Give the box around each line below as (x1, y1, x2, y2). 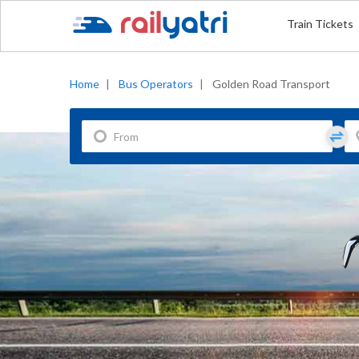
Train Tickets (286, 17, 353, 30)
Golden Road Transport (212, 77, 330, 91)
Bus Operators (119, 77, 193, 91)
